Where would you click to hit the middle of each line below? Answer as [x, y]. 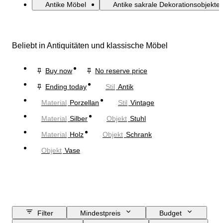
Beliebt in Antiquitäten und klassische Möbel [90, 45]
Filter [45, 213]
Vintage [142, 102]
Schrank [139, 134]
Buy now [59, 70]
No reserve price [121, 70]
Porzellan [84, 102]
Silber [79, 118]
